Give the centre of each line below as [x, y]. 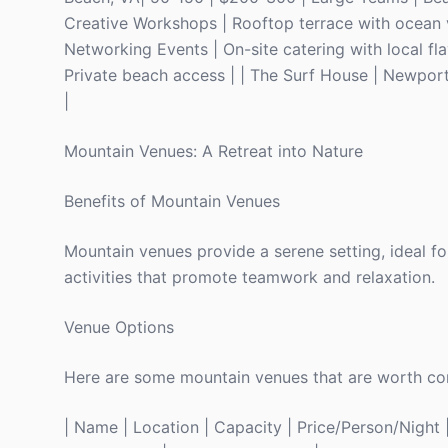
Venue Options [119, 327]
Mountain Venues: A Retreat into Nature [213, 151]
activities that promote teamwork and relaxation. [249, 277]
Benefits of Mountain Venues [172, 201]
